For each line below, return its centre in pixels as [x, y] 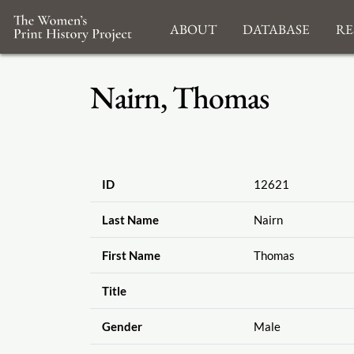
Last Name [130, 220]
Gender [122, 327]
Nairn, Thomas [179, 97]
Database [276, 27]
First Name [131, 256]
